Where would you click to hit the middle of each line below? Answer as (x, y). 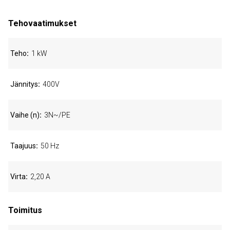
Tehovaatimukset (42, 23)
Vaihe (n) (25, 115)
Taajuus (23, 146)
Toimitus (25, 210)
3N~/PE (57, 115)
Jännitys (24, 84)
